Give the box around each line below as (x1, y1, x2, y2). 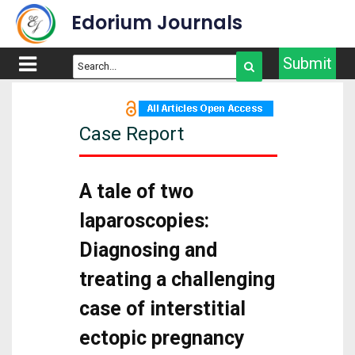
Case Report (79, 123, 184, 145)
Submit (283, 54, 333, 73)
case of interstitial (79, 297, 246, 320)
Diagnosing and (79, 239, 217, 261)
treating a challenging (79, 268, 275, 291)
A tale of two (79, 180, 193, 203)
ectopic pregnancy (79, 326, 245, 349)
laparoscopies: (79, 209, 209, 232)
